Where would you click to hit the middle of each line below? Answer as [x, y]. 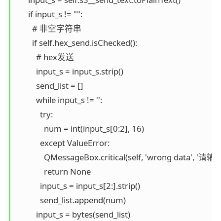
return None [53, 171]
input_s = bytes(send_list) [73, 214]
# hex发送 [45, 57]
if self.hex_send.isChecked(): [76, 42]
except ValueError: [63, 143]
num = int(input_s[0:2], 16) [80, 128]
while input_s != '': [59, 100]
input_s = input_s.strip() [70, 71]
